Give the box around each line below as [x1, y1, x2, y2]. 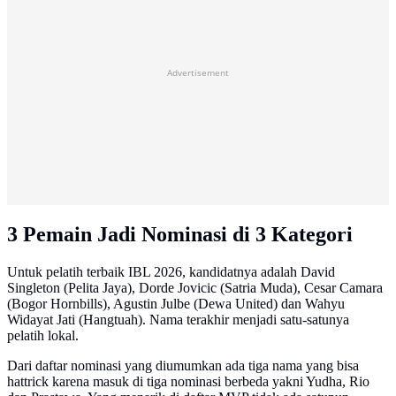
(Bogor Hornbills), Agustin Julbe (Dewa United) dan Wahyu [7, 295, 345, 311]
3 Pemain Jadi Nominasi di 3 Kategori [7, 223, 353, 246]
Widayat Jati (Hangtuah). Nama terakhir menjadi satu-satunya [7, 311, 349, 327]
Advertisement [167, 66, 229, 80]
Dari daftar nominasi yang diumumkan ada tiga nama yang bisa [7, 357, 359, 373]
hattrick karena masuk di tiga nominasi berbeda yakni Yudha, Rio [7, 373, 369, 389]
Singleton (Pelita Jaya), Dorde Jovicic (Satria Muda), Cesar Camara [7, 279, 383, 295]
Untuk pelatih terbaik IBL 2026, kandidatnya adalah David [7, 263, 335, 279]
